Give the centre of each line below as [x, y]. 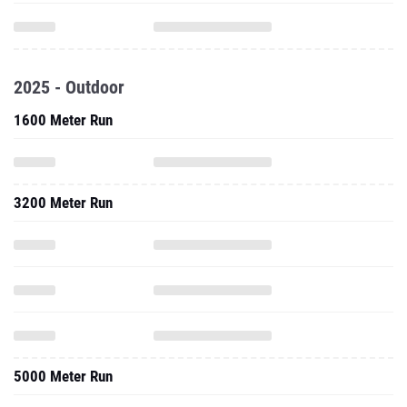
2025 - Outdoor [69, 87]
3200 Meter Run [63, 203]
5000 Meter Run [63, 376]
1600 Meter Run [63, 120]
